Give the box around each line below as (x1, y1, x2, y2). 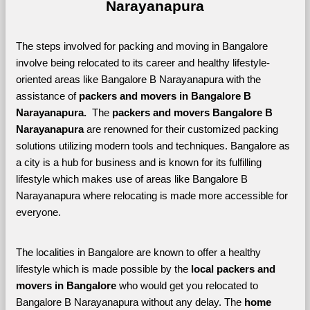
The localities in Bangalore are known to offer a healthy (15, 247, 261, 258)
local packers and (190, 264, 275, 275)
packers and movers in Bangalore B (78, 91, 251, 102)
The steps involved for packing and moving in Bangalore (15, 41, 268, 52)
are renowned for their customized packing (83, 124, 278, 135)
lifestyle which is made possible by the (15, 264, 191, 275)
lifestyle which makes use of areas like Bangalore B (15, 174, 248, 185)
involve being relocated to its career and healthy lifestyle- (15, 57, 270, 69)
